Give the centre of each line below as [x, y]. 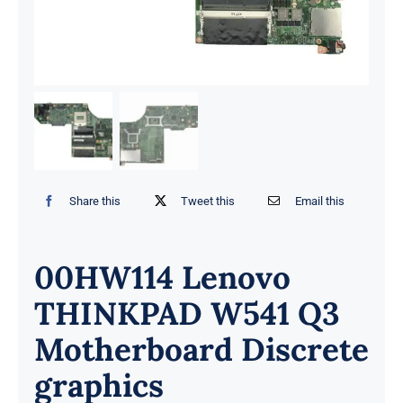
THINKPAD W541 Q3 [187, 313]
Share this [95, 201]
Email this [319, 201]
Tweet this [208, 201]
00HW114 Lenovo [162, 277]
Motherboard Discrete [201, 349]
